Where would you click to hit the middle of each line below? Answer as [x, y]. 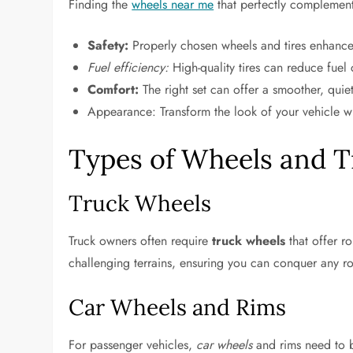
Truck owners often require [141, 241]
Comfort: [113, 89]
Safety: [108, 45]
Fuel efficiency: [128, 67]
